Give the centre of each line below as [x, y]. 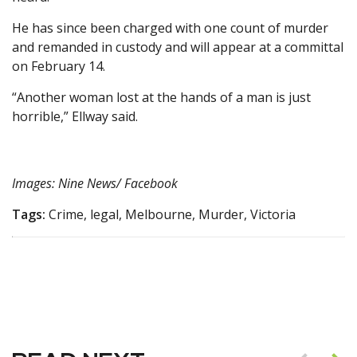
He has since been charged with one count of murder [170, 28]
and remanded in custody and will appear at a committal [178, 47]
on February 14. [59, 67]
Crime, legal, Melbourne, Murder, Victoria [171, 215]
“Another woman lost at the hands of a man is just [161, 98]
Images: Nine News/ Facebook [95, 184]
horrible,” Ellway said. [75, 117]
